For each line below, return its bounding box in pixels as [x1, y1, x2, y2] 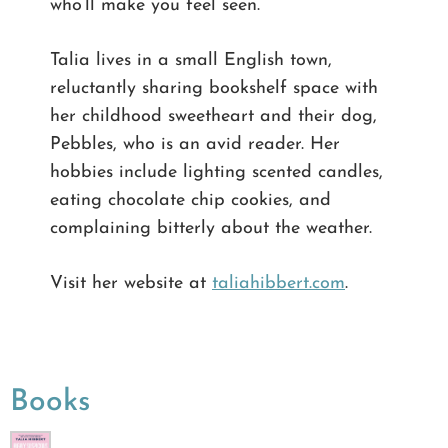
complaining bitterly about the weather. [50, 218, 372, 238]
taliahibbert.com [212, 273, 345, 293]
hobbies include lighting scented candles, [50, 162, 383, 182]
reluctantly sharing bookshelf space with [50, 78, 378, 98]
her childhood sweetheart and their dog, [50, 106, 377, 126]
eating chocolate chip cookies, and [50, 190, 331, 210]
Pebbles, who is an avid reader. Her [50, 134, 340, 154]
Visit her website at [50, 273, 212, 293]
